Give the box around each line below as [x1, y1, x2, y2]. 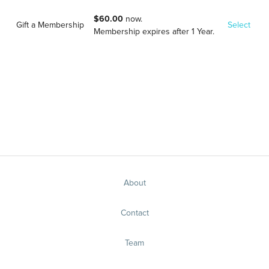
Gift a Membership [16, 21, 85, 29]
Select [228, 21, 251, 29]
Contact [120, 209, 149, 217]
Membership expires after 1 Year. [94, 28, 215, 36]
